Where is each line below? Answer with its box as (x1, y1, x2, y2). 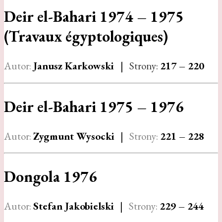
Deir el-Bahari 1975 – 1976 (4, 96, 184, 116)
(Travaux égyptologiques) (4, 26, 168, 47)
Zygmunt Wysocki (33, 129, 114, 143)
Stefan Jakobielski (33, 199, 114, 213)
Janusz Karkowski (33, 58, 116, 72)
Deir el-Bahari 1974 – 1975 (4, 6, 184, 27)
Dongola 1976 (4, 166, 97, 187)
